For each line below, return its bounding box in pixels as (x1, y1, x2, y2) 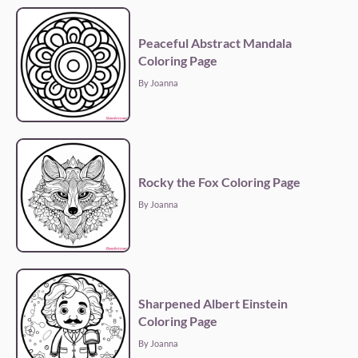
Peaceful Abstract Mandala (138, 34, 292, 50)
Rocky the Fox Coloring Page (138, 173, 301, 189)
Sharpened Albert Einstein (138, 295, 288, 311)
